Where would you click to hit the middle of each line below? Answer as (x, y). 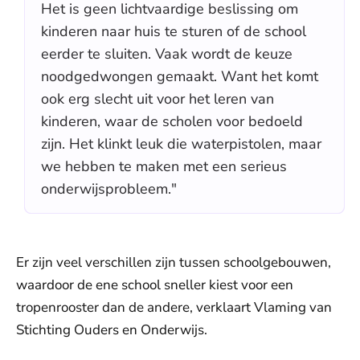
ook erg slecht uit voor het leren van (157, 99)
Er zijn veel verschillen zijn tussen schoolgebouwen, (174, 262)
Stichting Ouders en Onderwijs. (112, 330)
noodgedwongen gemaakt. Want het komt (180, 76)
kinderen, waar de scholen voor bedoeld (172, 121)
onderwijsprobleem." (109, 189)
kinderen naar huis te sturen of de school (174, 31)
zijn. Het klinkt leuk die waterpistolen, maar (181, 144)
